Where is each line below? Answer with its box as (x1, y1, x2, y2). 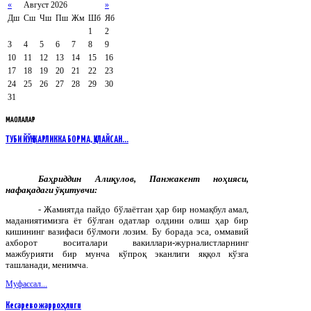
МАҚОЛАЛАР (6, 115, 35, 124)
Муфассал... (6, 278, 47, 289)
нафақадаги (6, 184, 53, 195)
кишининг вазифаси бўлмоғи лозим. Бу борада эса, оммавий (6, 226, 249, 237)
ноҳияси (213, 173, 247, 184)
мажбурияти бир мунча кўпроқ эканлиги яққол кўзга (6, 248, 249, 259)
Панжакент (149, 173, 200, 184)
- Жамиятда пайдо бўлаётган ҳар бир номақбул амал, (38, 203, 249, 215)
